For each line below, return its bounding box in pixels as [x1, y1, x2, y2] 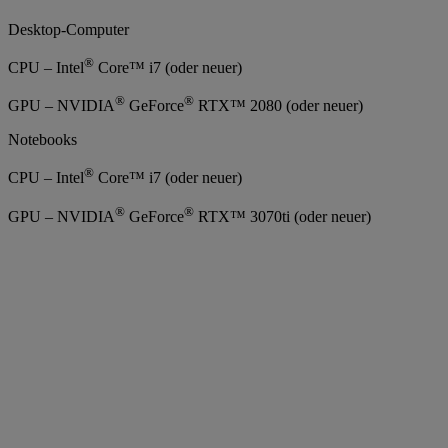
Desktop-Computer [8, 20, 129, 38]
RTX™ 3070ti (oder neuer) [194, 207, 371, 225]
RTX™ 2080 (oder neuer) [194, 97, 363, 115]
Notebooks [8, 131, 77, 149]
